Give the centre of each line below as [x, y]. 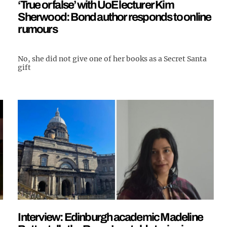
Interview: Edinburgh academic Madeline [110, 217]
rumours [37, 29]
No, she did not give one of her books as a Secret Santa [112, 59]
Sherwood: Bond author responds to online [115, 17]
